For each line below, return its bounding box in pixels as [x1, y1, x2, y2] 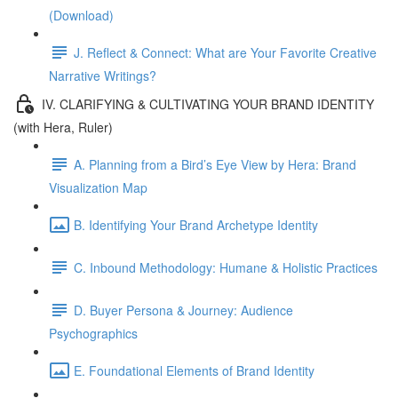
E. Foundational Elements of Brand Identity [74, 361, 314, 379]
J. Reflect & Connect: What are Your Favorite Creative [74, 43, 377, 61]
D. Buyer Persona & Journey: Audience [74, 300, 293, 319]
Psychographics [49, 324, 138, 342]
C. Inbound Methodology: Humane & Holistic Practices [74, 258, 378, 276]
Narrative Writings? [49, 67, 156, 84]
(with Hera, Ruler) [13, 118, 113, 136]
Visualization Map [49, 179, 147, 196]
